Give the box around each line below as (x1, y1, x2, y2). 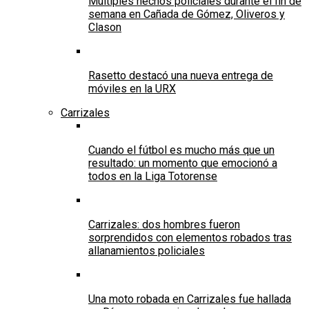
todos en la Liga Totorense (88, 170, 217, 183)
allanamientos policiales (88, 244, 205, 258)
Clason (88, 21, 121, 34)
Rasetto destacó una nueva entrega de (88, 69, 273, 83)
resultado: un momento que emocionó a (88, 157, 277, 170)
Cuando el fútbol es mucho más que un (88, 143, 275, 157)
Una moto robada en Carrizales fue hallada (88, 292, 291, 306)
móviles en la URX (88, 82, 176, 96)
